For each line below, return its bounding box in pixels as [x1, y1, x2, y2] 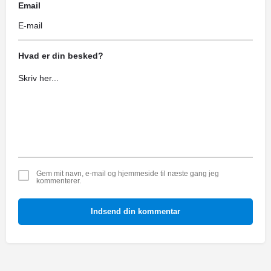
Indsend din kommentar [91, 207, 180, 217]
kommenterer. [36, 177, 81, 186]
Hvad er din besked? [18, 50, 103, 60]
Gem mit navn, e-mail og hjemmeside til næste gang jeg [36, 169, 219, 178]
